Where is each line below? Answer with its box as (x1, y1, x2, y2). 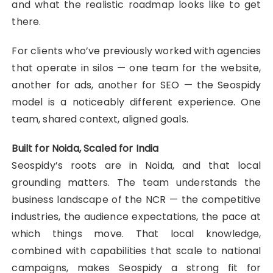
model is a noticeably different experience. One (12, 95, 261, 110)
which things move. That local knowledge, (12, 227, 261, 241)
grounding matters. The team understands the (12, 175, 261, 190)
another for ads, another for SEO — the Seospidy (12, 78, 261, 93)
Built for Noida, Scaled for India (12, 141, 159, 156)
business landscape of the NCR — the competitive (12, 193, 261, 207)
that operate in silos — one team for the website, (12, 61, 261, 76)
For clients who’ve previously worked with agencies (12, 44, 261, 58)
